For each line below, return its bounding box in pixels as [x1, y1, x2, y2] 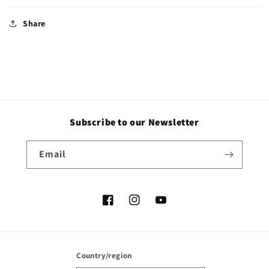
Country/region [76, 250, 132, 261]
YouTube [155, 201, 189, 212]
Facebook [102, 201, 141, 212]
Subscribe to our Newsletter [70, 116, 199, 128]
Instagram [128, 201, 169, 212]
